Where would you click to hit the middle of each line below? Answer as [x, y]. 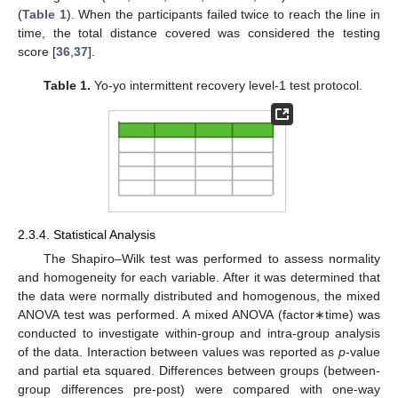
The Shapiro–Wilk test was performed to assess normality [211, 258]
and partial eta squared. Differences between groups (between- [199, 370]
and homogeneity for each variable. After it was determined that [199, 277]
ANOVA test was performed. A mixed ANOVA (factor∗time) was [199, 314]
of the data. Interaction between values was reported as [178, 351]
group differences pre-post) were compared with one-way [199, 389]
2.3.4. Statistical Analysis [87, 234]
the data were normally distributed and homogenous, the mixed [199, 295]
